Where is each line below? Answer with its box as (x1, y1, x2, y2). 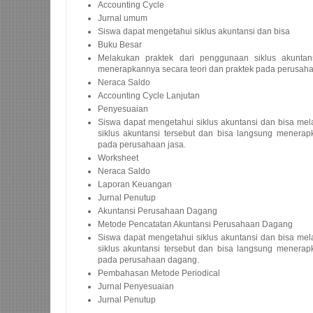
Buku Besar (98, 40, 142, 50)
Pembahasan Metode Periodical (98, 268, 220, 278)
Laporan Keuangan (98, 180, 172, 189)
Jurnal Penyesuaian (98, 282, 174, 291)
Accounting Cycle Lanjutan (98, 91, 200, 101)
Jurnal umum (98, 13, 147, 23)
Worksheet (98, 153, 138, 163)
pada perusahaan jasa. (98, 140, 186, 150)
